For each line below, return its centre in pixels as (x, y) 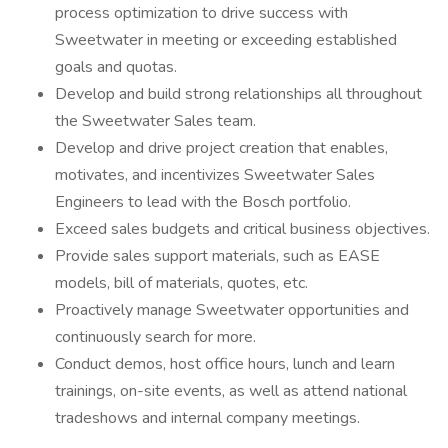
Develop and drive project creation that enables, (221, 148)
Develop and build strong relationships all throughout (238, 94)
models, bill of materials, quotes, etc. (181, 283)
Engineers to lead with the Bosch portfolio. (203, 202)
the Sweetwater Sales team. (155, 121)
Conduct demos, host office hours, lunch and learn (225, 364)
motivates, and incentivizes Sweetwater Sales (215, 175)
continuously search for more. (155, 337)
